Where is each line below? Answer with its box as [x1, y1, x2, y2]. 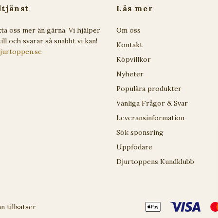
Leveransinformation [116, 113, 184, 122]
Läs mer [116, 3, 153, 13]
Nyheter [116, 70, 144, 78]
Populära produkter [116, 84, 182, 93]
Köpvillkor [116, 55, 151, 64]
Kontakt [116, 40, 143, 49]
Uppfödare [116, 143, 152, 151]
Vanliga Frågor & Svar [116, 99, 188, 108]
